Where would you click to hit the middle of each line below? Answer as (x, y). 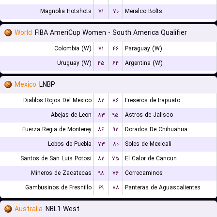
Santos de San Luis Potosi (56, 159)
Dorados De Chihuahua (156, 130)
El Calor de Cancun (151, 159)
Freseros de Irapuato (153, 101)
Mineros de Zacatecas (61, 173)
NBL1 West (62, 209)
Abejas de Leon (71, 115)
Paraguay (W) (144, 49)
